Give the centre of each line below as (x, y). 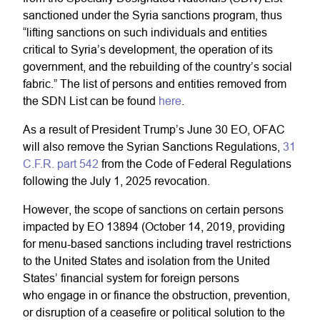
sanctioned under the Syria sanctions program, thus (152, 15)
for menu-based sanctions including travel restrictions (157, 244)
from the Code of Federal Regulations (195, 164)
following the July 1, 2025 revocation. (116, 181)
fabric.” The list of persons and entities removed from (155, 84)
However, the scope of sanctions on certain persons (153, 209)
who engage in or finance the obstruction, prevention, (156, 295)
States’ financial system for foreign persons (131, 278)
